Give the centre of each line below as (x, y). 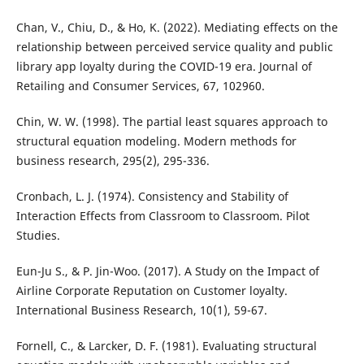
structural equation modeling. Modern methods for (156, 141)
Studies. (38, 236)
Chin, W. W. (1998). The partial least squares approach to (171, 122)
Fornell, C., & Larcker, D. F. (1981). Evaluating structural (166, 346)
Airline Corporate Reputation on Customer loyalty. (152, 291)
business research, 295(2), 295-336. (113, 161)
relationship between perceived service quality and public (174, 47)
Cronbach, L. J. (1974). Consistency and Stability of (152, 197)
